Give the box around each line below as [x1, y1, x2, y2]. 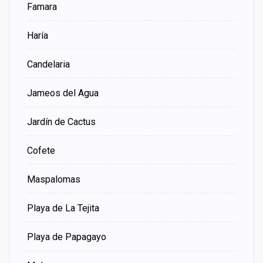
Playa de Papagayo [27, 231, 106, 243]
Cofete [27, 145, 55, 157]
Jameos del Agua [27, 87, 99, 99]
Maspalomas [27, 174, 80, 186]
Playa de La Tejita [27, 203, 99, 214]
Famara [27, 1, 57, 13]
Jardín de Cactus [27, 116, 96, 128]
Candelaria [27, 59, 70, 70]
